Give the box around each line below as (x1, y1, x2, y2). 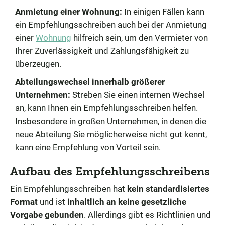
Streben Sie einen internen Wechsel (70, 89, 204, 100)
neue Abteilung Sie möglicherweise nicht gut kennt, (15, 129, 207, 139)
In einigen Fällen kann (122, 6, 204, 17)
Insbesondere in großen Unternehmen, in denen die (15, 116, 206, 126)
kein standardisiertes (127, 183, 209, 194)
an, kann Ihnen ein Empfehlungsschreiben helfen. (15, 102, 198, 113)
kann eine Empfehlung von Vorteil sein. (15, 142, 161, 152)
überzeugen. (15, 58, 61, 69)
